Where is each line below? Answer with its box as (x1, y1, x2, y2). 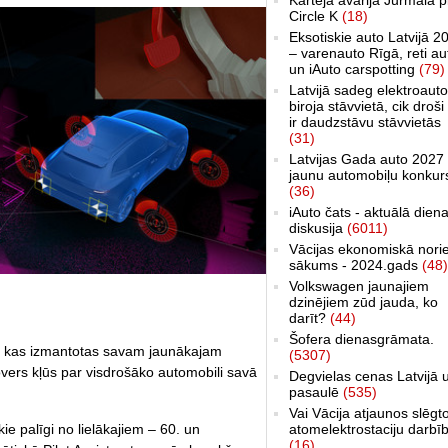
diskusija (289, 219, 347, 236)
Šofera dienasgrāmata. (289, 330, 434, 347)
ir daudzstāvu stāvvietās (289, 113, 441, 130)
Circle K (289, 7, 342, 24)
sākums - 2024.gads (289, 256, 422, 273)
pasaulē (289, 383, 343, 400)
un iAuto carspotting (289, 60, 419, 77)
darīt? (289, 309, 330, 326)
